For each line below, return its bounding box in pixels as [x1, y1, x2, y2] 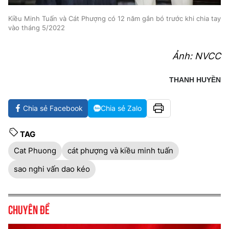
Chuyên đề [8, 200, 50, 216]
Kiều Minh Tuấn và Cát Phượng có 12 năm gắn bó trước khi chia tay [8, 14, 221, 22]
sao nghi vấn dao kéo [14, 164, 90, 174]
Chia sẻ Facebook [23, 103, 83, 112]
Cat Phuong [14, 145, 56, 155]
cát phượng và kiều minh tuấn [67, 145, 173, 155]
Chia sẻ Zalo [101, 103, 142, 112]
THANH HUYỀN [169, 75, 221, 84]
